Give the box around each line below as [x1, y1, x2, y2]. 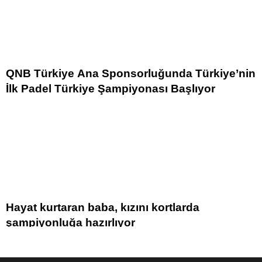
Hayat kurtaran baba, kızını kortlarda [6, 201, 199, 214]
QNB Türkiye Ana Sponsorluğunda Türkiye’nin [6, 67, 256, 80]
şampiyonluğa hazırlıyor [6, 216, 135, 229]
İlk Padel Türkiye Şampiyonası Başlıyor [6, 82, 215, 95]
